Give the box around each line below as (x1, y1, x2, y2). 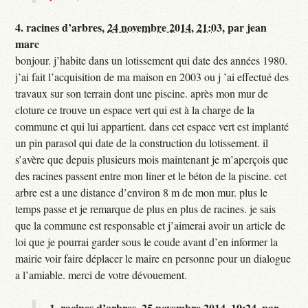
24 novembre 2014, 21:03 (107, 19, 223, 35)
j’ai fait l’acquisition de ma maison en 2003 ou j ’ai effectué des (15, 69, 289, 84)
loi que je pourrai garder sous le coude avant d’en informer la (15, 234, 278, 249)
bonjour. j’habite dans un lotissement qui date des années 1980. (15, 52, 288, 67)
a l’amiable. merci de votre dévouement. (15, 267, 188, 282)
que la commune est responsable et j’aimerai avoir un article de (15, 217, 286, 232)
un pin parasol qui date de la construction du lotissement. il (15, 135, 269, 150)
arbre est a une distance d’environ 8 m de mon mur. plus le (15, 184, 268, 199)
